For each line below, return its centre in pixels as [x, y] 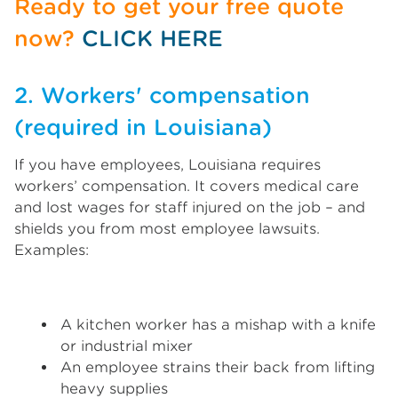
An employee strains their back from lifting [218, 367]
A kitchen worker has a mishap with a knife [218, 325]
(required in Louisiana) [143, 127]
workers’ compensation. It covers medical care [187, 186]
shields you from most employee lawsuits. [167, 229]
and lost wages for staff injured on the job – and [190, 207]
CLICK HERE [152, 39]
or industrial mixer [127, 346]
